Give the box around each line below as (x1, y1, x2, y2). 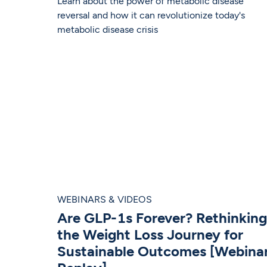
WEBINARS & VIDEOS (57, 194, 152, 206)
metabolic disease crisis (57, 24, 158, 36)
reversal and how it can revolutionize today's (57, 10, 245, 21)
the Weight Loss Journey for (57, 226, 243, 244)
